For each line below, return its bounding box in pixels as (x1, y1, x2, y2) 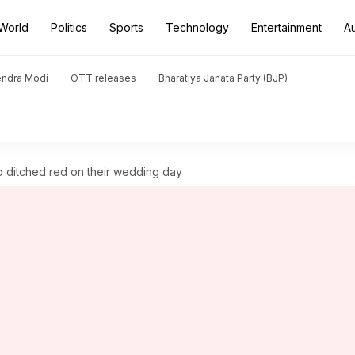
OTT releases (71, 72, 136, 84)
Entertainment (251, 21, 322, 34)
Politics (51, 21, 87, 34)
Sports (109, 21, 143, 34)
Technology (166, 21, 229, 34)
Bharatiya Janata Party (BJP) (158, 72, 288, 84)
